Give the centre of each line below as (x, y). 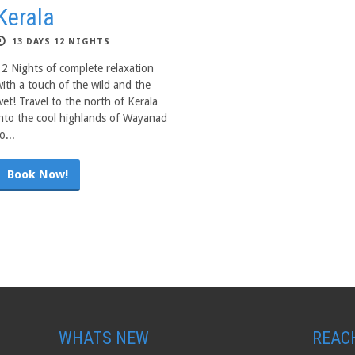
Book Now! (38, 174)
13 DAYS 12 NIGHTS (61, 42)
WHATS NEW (103, 338)
